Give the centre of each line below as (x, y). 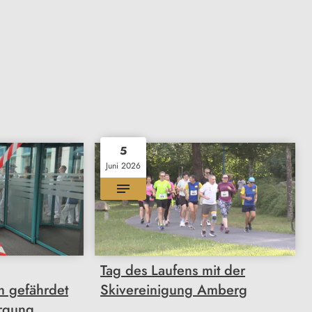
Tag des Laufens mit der (173, 270)
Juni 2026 (123, 165)
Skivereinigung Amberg (174, 290)
